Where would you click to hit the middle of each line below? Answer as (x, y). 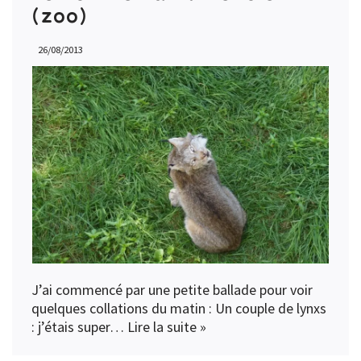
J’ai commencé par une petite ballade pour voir (172, 289)
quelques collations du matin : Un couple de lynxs (179, 308)
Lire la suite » (167, 326)
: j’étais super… (79, 326)
